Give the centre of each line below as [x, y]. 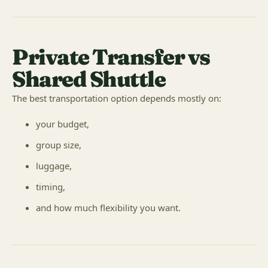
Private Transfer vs [111, 57]
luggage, [54, 166]
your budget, [63, 124]
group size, [59, 145]
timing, [51, 187]
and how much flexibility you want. [108, 208]
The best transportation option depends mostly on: [117, 98]
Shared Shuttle [89, 79]
